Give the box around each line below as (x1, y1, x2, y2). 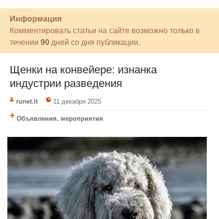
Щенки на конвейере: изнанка (10, 64, 157, 76)
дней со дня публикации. (49, 38, 140, 46)
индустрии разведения (10, 77, 122, 89)
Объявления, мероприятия (17, 115, 103, 122)
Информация (10, 15, 62, 23)
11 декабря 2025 (53, 98, 101, 105)
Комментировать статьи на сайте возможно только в (10, 26, 200, 35)
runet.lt (16, 98, 38, 105)
